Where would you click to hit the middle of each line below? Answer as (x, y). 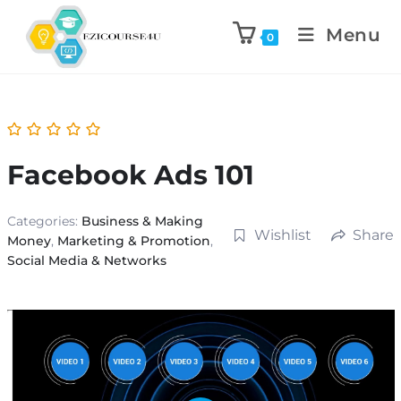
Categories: (44, 221)
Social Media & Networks (86, 260)
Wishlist (282, 235)
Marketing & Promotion (133, 241)
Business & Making (142, 221)
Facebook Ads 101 (130, 175)
